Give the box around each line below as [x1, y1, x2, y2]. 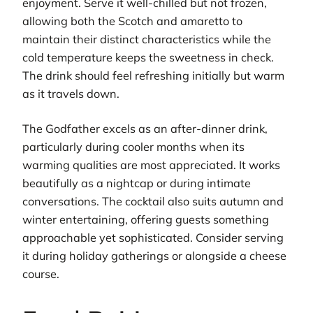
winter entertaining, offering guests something [22, 212, 269, 227]
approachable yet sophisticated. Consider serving [22, 231, 284, 245]
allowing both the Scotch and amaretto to [22, 13, 242, 28]
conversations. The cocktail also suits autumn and [22, 194, 284, 209]
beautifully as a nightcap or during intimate [22, 176, 251, 191]
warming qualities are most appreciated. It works [22, 158, 280, 173]
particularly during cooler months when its [22, 140, 245, 154]
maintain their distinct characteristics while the [22, 31, 271, 46]
